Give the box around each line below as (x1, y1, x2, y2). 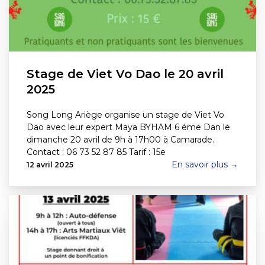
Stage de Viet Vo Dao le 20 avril (27, 67, 224, 81)
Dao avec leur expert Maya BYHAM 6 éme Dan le (27, 122, 232, 132)
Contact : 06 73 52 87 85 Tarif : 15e (27, 147, 166, 157)
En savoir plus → (172, 159, 238, 170)
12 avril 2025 (27, 160, 73, 169)
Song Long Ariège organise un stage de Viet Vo (27, 109, 224, 120)
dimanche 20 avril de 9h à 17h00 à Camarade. (27, 134, 214, 145)
